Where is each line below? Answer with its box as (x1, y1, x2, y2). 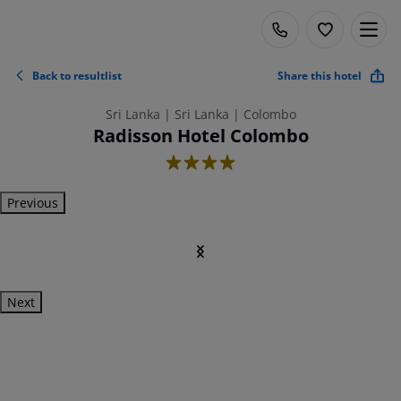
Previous (7, 194, 58, 211)
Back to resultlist (32, 67, 122, 83)
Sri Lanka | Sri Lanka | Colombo (105, 106, 296, 123)
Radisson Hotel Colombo (92, 124, 309, 148)
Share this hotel (277, 67, 362, 83)
